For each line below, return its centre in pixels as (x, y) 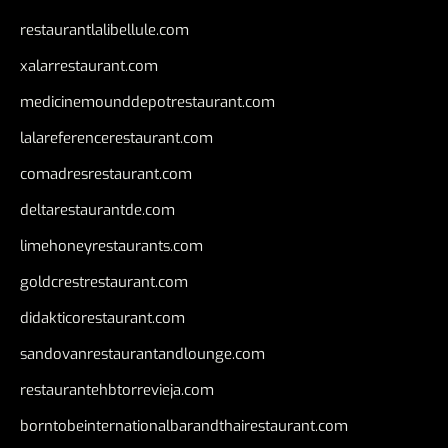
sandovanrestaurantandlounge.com (142, 354)
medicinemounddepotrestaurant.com (147, 102)
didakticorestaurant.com (102, 318)
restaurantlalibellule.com (104, 30)
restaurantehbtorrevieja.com (117, 390)
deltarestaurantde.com (97, 210)
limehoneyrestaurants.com (111, 246)
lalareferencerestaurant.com (116, 138)
